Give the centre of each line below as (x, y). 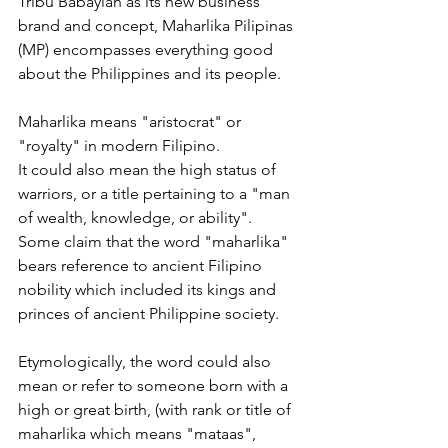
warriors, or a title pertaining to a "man (156, 193)
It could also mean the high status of (149, 169)
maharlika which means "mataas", (139, 433)
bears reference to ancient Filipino (142, 265)
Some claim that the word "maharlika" (155, 241)
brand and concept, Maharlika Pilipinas (157, 25)
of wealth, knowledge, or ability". (135, 217)
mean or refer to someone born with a (155, 385)
